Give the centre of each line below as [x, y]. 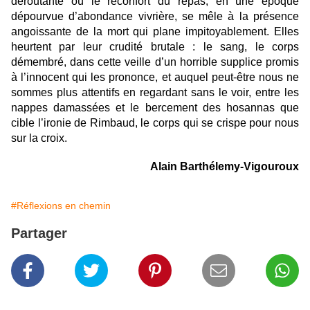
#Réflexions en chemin [61, 206]
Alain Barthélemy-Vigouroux [225, 167]
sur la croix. [39, 138]
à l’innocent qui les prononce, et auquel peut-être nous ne [155, 77]
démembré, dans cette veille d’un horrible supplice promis [155, 62]
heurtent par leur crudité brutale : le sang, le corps [155, 47]
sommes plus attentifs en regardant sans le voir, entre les [155, 93]
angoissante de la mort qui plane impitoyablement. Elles [155, 32]
